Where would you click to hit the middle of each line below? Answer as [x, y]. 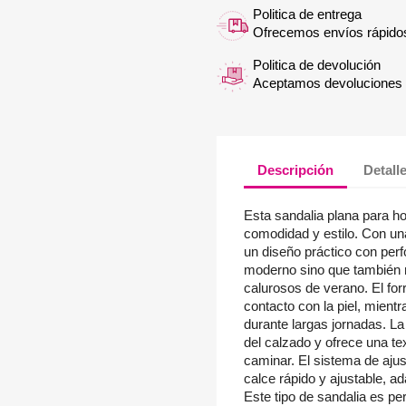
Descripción [295, 169]
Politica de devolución [317, 65]
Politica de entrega [307, 14]
